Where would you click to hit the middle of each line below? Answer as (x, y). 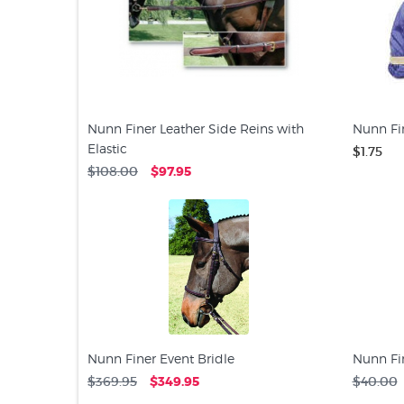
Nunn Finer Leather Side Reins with (196, 129)
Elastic (107, 148)
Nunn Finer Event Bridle (161, 358)
